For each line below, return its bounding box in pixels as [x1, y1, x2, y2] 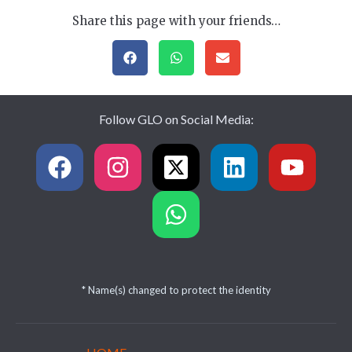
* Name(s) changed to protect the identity [81, 284, 271, 297]
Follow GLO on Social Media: [98, 112, 254, 127]
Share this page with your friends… [71, 13, 280, 29]
